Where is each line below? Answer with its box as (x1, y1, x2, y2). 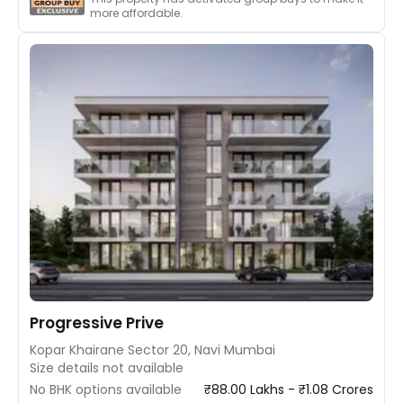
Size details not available (30, 359, 184, 377)
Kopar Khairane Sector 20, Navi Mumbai (30, 341, 275, 359)
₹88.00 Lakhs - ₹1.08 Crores (204, 381, 373, 399)
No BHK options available (30, 381, 182, 399)
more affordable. (90, 4, 183, 21)
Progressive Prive (30, 312, 164, 334)
